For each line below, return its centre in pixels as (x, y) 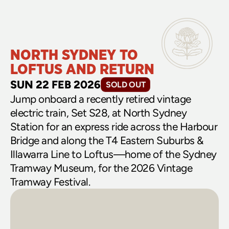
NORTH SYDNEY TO (74, 55)
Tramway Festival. (50, 182)
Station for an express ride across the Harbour (114, 127)
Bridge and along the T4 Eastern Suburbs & (107, 140)
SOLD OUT (126, 85)
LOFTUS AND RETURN (82, 70)
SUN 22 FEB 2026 (55, 84)
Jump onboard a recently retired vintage (101, 99)
